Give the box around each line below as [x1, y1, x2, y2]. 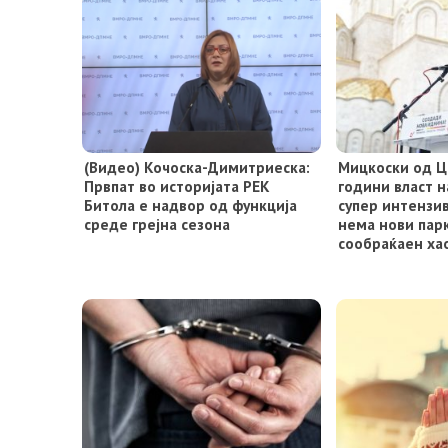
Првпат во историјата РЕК [84, 175, 270, 196]
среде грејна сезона [84, 213, 230, 234]
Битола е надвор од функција [84, 194, 297, 215]
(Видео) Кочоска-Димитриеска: [84, 156, 310, 177]
